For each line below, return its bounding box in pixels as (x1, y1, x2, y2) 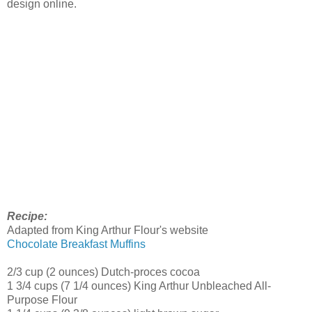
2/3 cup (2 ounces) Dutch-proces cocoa (7, 266, 203, 279)
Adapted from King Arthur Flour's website (7, 224, 208, 237)
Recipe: (7, 210, 47, 223)
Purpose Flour (7, 294, 77, 306)
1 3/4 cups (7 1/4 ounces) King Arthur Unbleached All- (7, 280, 271, 292)
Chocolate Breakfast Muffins (7, 238, 146, 251)
